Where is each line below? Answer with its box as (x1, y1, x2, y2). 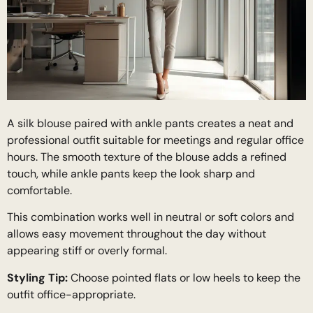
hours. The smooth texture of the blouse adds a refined (7, 149, 286, 164)
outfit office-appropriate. (7, 286, 136, 302)
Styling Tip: (7, 270, 68, 285)
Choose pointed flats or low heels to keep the (68, 270, 300, 285)
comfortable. (7, 182, 72, 198)
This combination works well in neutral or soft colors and (7, 210, 294, 225)
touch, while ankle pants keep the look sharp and (7, 166, 255, 181)
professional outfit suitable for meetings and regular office (7, 132, 304, 147)
